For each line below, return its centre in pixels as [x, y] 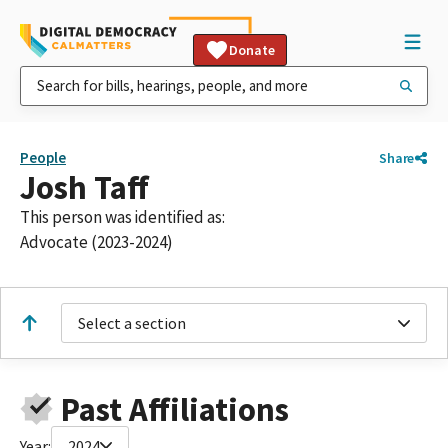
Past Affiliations [174, 409]
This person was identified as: [122, 217]
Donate [252, 50]
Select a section [132, 323]
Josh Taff [84, 187]
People [43, 157]
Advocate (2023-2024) [96, 242]
